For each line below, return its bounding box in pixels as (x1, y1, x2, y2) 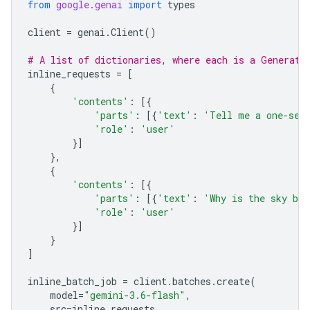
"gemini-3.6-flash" (84, 289, 185, 302)
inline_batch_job (28, 275, 117, 288)
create (217, 275, 250, 288)
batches (172, 275, 211, 288)
